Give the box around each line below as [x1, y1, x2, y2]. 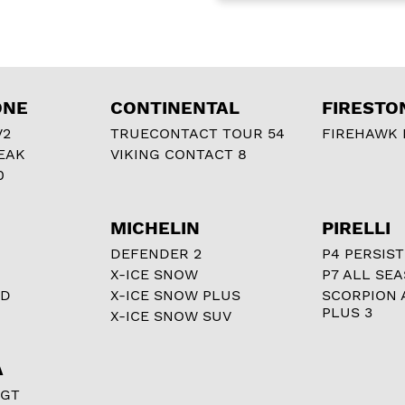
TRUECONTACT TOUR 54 [110, 124, 285, 142]
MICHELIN [110, 216, 200, 239]
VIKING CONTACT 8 [110, 145, 247, 163]
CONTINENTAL [110, 96, 240, 118]
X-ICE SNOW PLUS [110, 286, 240, 304]
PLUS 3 [322, 303, 372, 321]
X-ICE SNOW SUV [110, 306, 231, 325]
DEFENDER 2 [110, 244, 202, 262]
